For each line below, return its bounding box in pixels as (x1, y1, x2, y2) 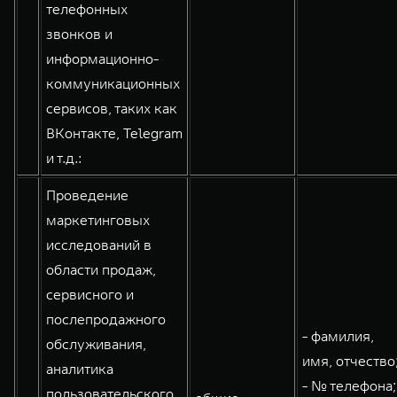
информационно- (46, 50, 159, 67)
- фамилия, (302, 327, 374, 345)
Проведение (46, 186, 128, 204)
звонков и (46, 25, 113, 43)
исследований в (46, 236, 152, 253)
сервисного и (46, 285, 134, 303)
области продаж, (46, 261, 156, 278)
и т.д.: (46, 149, 82, 167)
